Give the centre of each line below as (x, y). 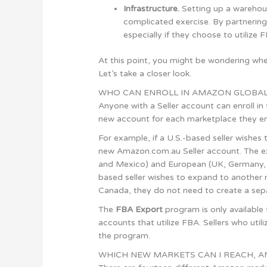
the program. (125, 235)
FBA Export (139, 209)
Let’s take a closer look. (145, 73)
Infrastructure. (152, 8)
